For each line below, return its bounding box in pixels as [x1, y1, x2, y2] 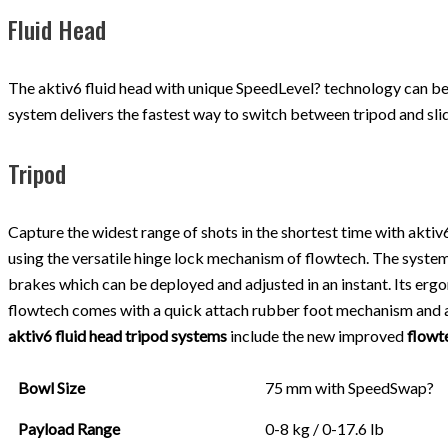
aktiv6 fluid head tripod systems [8, 325, 227, 345]
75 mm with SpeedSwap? [265, 377, 434, 397]
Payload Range [18, 418, 120, 438]
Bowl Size [18, 377, 85, 397]
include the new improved [227, 325, 407, 345]
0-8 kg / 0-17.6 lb [265, 418, 384, 438]
